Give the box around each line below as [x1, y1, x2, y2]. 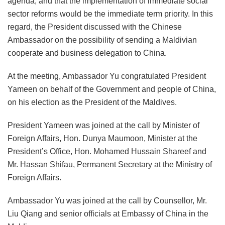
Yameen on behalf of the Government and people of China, [8, 85, 216, 94]
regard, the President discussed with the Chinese [8, 23, 182, 32]
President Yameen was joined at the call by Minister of [8, 121, 199, 130]
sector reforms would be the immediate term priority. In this [8, 10, 213, 19]
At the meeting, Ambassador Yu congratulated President [8, 72, 206, 81]
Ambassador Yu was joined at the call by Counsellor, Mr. [8, 196, 207, 205]
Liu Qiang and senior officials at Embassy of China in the [8, 209, 208, 218]
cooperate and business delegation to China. [8, 49, 167, 58]
